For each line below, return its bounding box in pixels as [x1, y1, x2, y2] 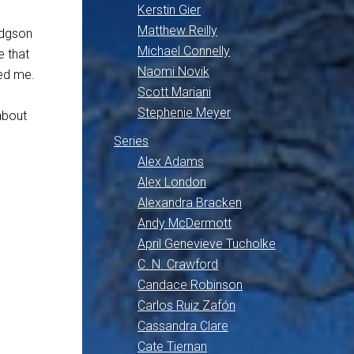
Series [114, 134, 149, 149]
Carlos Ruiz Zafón [137, 298, 235, 313]
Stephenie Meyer [137, 105, 231, 120]
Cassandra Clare [137, 318, 228, 333]
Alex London [137, 175, 206, 190]
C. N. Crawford [137, 257, 218, 272]
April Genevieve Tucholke [137, 236, 276, 251]
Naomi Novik [137, 64, 209, 79]
